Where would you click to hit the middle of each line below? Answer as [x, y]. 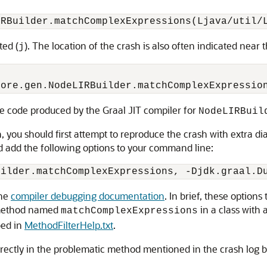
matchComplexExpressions [129, 211]
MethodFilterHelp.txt [69, 225]
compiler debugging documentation [88, 196]
